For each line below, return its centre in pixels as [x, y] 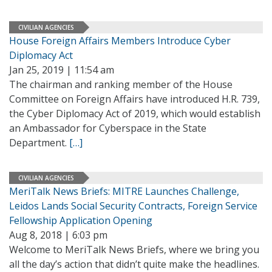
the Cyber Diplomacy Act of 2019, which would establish [135, 114]
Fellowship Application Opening [81, 220]
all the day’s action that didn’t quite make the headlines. [134, 264]
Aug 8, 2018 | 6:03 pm [58, 235]
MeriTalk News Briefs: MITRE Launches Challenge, [124, 191]
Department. [39, 143]
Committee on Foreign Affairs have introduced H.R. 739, [134, 99]
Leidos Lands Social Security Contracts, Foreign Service [133, 206]
